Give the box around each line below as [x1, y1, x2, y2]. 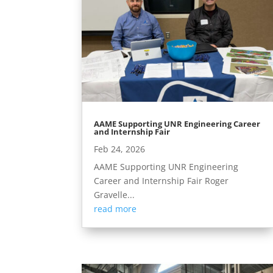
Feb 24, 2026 [94, 143, 146, 155]
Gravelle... [94, 188, 135, 200]
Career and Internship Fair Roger [94, 174, 229, 186]
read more [94, 202, 137, 214]
